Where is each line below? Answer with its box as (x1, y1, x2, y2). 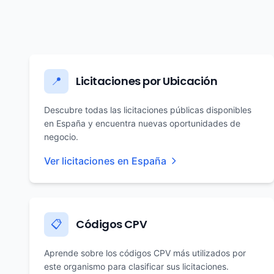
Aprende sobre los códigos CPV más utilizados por (44, 248, 246, 258)
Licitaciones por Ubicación (76, 73, 218, 89)
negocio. (44, 131, 78, 142)
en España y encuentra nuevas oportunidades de (44, 118, 240, 128)
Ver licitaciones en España (44, 155, 166, 167)
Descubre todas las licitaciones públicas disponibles (44, 105, 251, 115)
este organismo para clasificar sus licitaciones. (44, 261, 229, 272)
